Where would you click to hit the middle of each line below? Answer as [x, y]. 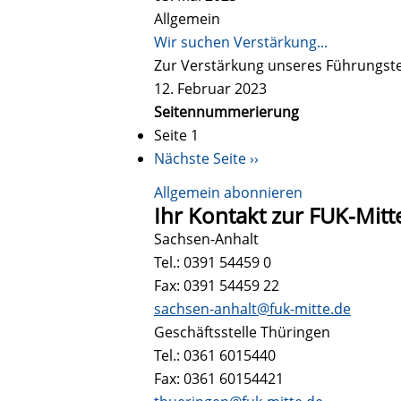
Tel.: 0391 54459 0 [213, 262]
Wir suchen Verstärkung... [241, 42]
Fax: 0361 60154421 [219, 378]
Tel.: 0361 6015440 [215, 355]
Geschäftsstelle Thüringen [242, 332]
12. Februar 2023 [210, 88]
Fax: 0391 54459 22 [217, 285]
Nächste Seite [200, 158]
